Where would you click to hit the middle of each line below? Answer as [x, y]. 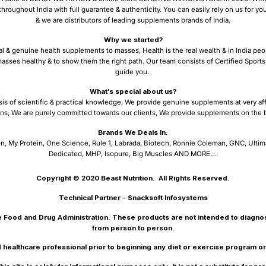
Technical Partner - [93, 197]
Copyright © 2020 [69, 178]
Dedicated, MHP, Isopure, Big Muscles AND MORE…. [133, 154]
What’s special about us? [133, 92]
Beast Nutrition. [128, 178]
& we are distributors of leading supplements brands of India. [133, 20]
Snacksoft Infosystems [167, 197]
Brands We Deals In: [133, 133]
